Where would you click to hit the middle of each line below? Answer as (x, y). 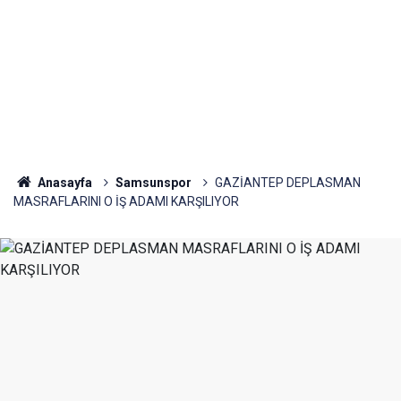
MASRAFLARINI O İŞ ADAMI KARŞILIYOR (126, 201)
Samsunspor (153, 183)
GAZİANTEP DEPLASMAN (287, 183)
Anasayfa (63, 183)
